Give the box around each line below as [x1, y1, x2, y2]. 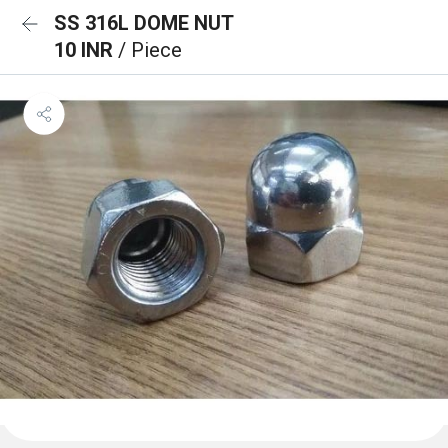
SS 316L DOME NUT [54, 11, 234, 35]
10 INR [54, 38, 118, 62]
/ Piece [118, 38, 182, 62]
